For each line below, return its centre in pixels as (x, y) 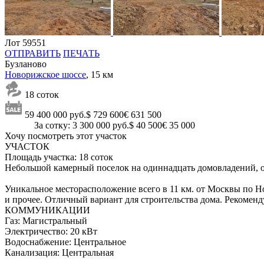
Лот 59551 (25, 43)
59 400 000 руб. (55, 115)
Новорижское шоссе (45, 75)
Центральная (88, 253)
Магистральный (55, 221)
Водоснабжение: (38, 242)
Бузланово (26, 64)
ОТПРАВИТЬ (33, 54)
